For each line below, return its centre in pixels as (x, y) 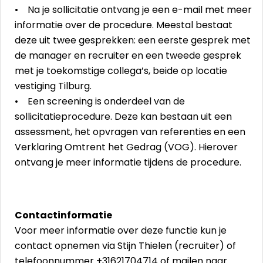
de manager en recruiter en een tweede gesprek (128, 55)
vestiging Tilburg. (53, 86)
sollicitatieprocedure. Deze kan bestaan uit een (123, 117)
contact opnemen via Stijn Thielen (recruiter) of (125, 246)
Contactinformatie (63, 215)
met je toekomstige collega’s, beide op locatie (121, 71)
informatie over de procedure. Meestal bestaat (124, 25)
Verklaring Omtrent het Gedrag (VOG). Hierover (126, 147)
